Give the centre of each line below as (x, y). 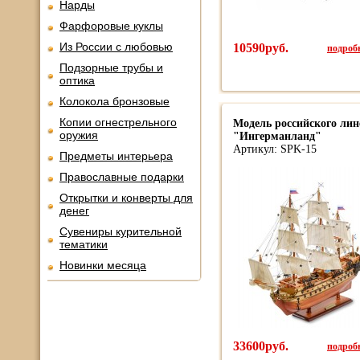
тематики (84, 244)
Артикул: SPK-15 (275, 149)
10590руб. (261, 48)
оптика (77, 80)
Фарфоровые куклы (111, 26)
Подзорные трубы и (111, 67)
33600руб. (261, 346)
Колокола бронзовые (115, 101)
